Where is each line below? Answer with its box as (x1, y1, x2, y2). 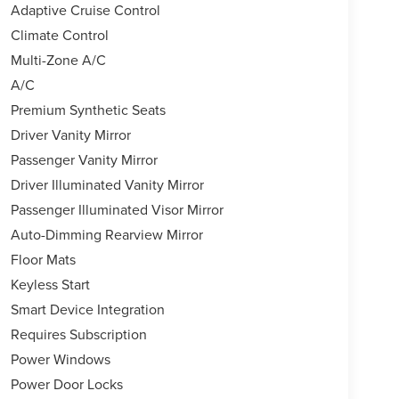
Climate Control (10, 25, 109, 45)
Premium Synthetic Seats (10, 100, 166, 120)
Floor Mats (10, 249, 76, 270)
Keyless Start (10, 274, 90, 295)
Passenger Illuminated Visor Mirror (10, 199, 224, 220)
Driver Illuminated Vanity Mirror (10, 175, 204, 195)
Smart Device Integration (10, 299, 165, 320)
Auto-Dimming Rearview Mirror (10, 224, 203, 245)
